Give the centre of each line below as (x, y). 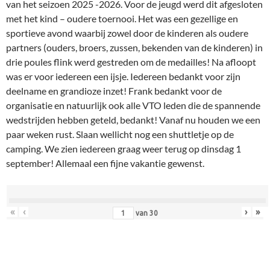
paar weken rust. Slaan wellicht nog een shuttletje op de (120, 134)
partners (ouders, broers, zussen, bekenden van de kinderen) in (134, 48)
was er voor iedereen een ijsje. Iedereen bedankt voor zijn (123, 77)
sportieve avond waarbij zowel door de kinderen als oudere (127, 33)
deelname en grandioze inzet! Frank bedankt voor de (114, 91)
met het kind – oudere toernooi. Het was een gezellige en (122, 19)
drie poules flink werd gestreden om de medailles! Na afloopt (131, 62)
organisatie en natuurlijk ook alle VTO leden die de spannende (133, 105)
